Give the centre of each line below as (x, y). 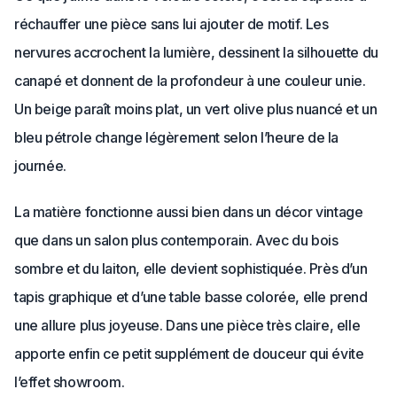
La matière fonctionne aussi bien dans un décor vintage (189, 212)
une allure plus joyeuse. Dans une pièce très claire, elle (187, 325)
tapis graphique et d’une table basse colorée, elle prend (191, 297)
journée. (40, 166)
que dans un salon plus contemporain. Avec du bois (176, 240)
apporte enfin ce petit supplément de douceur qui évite (189, 354)
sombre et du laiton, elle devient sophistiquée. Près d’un (191, 269)
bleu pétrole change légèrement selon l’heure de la (177, 137)
